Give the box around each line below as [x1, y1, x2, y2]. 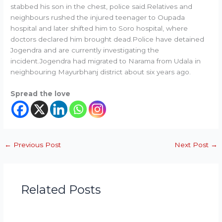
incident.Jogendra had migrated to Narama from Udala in [10, 56, 201, 65]
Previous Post [11, 140, 61, 149]
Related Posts [20, 182, 101, 197]
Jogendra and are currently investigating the [10, 46, 160, 54]
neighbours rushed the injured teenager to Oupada [10, 13, 185, 21]
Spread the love [10, 89, 71, 98]
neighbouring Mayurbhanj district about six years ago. [10, 67, 191, 76]
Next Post [174, 140, 211, 149]
